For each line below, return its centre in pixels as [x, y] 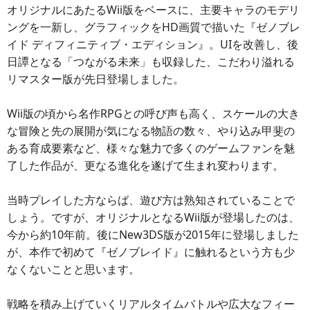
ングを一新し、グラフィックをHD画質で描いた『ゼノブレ [154, 27]
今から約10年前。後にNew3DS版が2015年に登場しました [153, 234]
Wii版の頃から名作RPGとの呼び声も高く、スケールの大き [153, 113]
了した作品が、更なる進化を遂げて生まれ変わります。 [145, 165]
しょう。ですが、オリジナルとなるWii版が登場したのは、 [153, 217]
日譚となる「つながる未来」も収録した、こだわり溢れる [151, 61]
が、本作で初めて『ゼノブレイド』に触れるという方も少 [151, 252]
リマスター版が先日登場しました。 [95, 79]
